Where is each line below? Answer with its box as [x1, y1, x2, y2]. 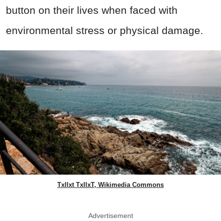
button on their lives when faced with [6, 4, 178, 16]
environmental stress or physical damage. [6, 25, 203, 37]
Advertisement [88, 212, 133, 220]
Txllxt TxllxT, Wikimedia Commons [57, 181, 164, 189]
